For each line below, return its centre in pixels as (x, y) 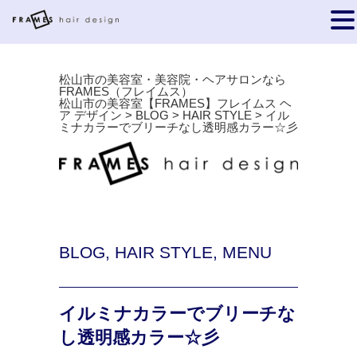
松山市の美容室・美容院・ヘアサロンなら (173, 79)
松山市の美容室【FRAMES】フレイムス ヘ (175, 103)
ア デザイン (90, 115)
